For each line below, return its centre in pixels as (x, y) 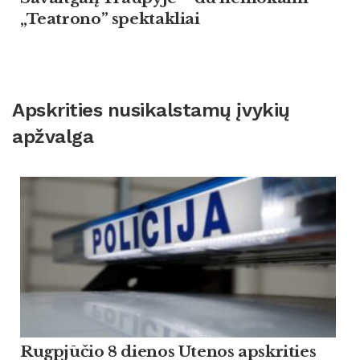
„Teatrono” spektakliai (110, 18)
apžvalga (53, 137)
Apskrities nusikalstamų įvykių (151, 110)
